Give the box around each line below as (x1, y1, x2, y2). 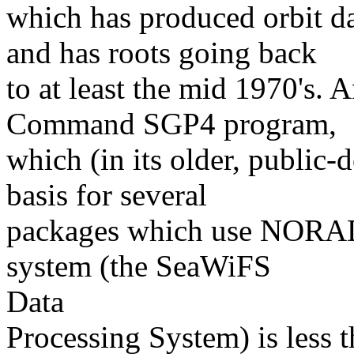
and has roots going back (6, 35, 317, 70)
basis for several (6, 177, 207, 212)
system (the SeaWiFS (6, 248, 271, 283)
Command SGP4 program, (6, 106, 337, 141)
